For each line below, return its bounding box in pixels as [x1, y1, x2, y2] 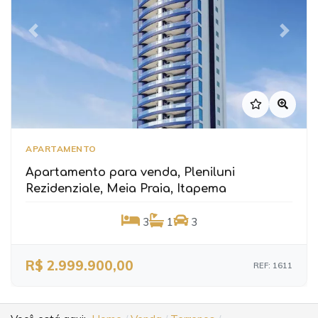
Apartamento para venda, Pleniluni [26, 165, 235, 180]
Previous [32, 30, 76, 44]
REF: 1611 [253, 261, 292, 271]
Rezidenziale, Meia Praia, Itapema [26, 182, 226, 196]
